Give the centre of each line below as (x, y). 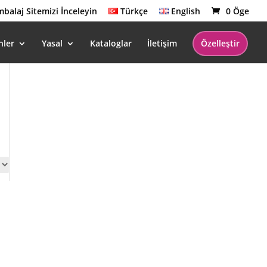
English (186, 11)
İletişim (162, 43)
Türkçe (134, 11)
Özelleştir (220, 43)
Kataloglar (111, 43)
